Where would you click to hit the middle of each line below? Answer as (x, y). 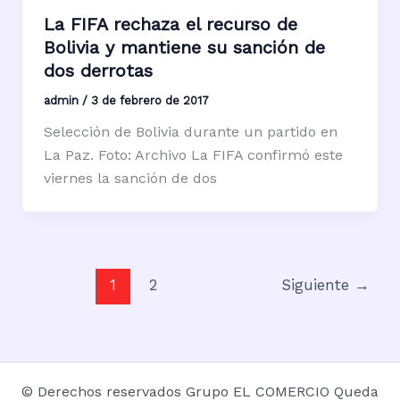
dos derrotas (98, 70)
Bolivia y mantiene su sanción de (184, 47)
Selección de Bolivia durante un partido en (190, 131)
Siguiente (317, 284)
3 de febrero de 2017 (150, 100)
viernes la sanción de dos (130, 178)
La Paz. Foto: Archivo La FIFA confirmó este (193, 154)
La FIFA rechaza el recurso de (170, 24)
